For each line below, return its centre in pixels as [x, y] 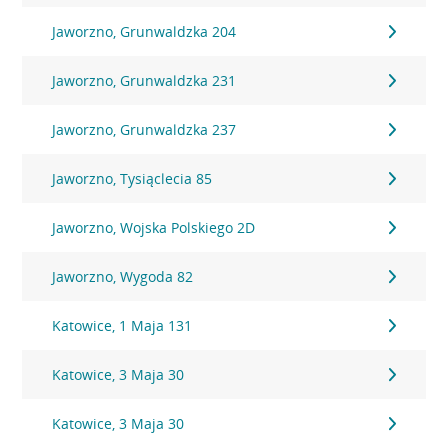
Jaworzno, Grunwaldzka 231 [144, 80]
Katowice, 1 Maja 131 [122, 325]
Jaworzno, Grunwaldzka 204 [144, 31]
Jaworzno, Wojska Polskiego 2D [154, 227]
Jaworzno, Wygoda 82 [123, 276]
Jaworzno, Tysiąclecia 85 [132, 178]
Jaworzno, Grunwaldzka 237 [144, 129]
